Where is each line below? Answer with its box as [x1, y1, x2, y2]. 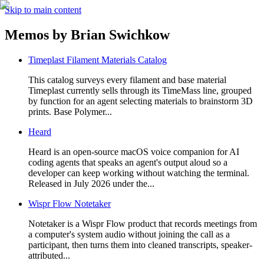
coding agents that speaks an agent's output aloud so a [28, 157, 227, 167]
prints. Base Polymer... [28, 106, 112, 117]
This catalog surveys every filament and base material [28, 74, 226, 85]
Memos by [5, 27, 71, 42]
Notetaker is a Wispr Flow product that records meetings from [28, 218, 257, 229]
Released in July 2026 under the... [28, 178, 154, 189]
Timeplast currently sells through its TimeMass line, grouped [28, 85, 252, 95]
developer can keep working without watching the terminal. [28, 167, 249, 178]
